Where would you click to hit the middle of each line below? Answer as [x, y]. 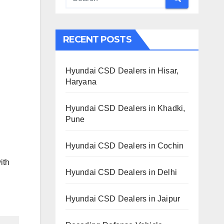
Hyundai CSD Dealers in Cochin [124, 145]
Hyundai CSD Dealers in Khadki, [125, 108]
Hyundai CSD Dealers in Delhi [121, 172]
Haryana [81, 81]
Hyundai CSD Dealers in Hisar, [122, 70]
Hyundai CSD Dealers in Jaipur [123, 198]
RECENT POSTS [97, 39]
